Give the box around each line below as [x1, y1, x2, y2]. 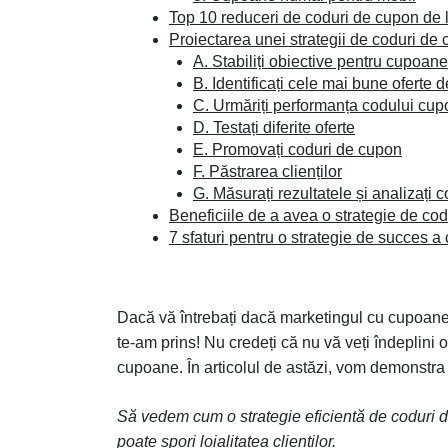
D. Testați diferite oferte [193, 119, 355, 136]
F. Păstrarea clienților [193, 163, 342, 180]
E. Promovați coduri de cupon [193, 141, 402, 158]
